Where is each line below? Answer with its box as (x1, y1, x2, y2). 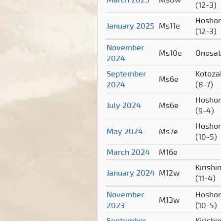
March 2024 (107, 147, 150, 157)
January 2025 (107, 20, 154, 31)
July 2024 (107, 100, 141, 110)
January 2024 (107, 167, 155, 178)
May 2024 (107, 126, 143, 137)
